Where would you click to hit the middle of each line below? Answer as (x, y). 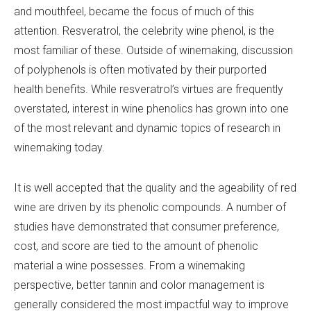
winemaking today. (59, 148)
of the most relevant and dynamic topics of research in (147, 128)
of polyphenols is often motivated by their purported (140, 70)
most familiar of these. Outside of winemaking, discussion (153, 51)
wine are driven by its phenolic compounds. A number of (150, 208)
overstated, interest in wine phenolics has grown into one (151, 109)
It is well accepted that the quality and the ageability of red (155, 188)
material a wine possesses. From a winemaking (129, 266)
